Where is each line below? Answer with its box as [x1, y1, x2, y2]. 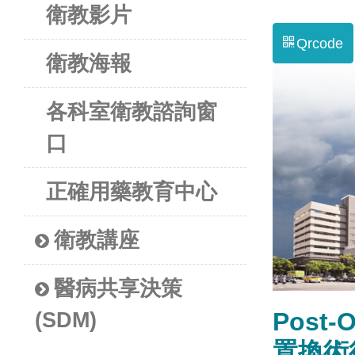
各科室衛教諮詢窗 [46, 99, 218, 124]
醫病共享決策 [54, 276, 183, 300]
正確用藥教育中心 [46, 179, 218, 204]
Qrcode [296, 35, 343, 52]
